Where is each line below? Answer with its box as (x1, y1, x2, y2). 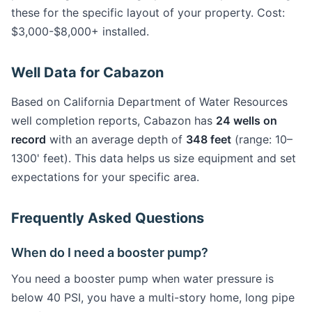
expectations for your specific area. (11, 170, 199, 184)
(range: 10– (231, 132, 292, 146)
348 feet (186, 132, 231, 146)
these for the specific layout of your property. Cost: (11, 6, 285, 19)
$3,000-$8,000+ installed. (11, 24, 149, 38)
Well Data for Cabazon (11, 64, 164, 81)
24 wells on (216, 114, 277, 127)
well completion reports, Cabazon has (11, 114, 216, 127)
